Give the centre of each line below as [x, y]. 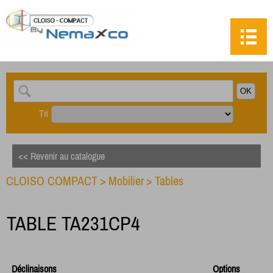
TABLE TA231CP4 [73, 223]
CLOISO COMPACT [52, 181]
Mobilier [126, 181]
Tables [169, 181]
